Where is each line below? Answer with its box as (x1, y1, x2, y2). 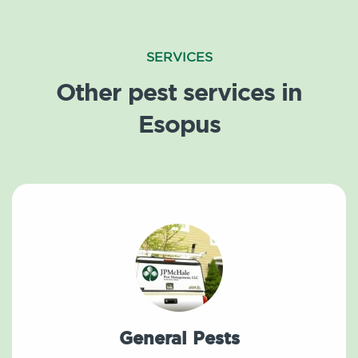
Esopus (137, 108, 221, 141)
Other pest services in (56, 76, 302, 109)
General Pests (118, 327, 240, 351)
